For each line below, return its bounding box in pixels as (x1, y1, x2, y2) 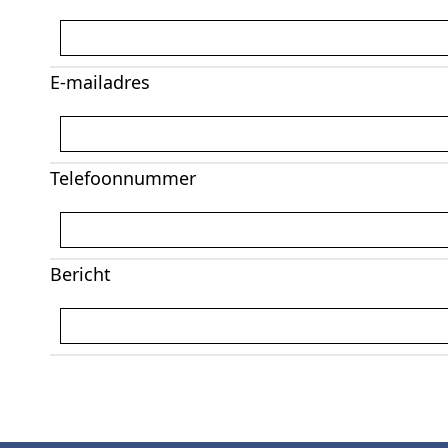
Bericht (50, 261, 111, 286)
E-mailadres (50, 69, 150, 94)
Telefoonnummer (50, 165, 196, 190)
